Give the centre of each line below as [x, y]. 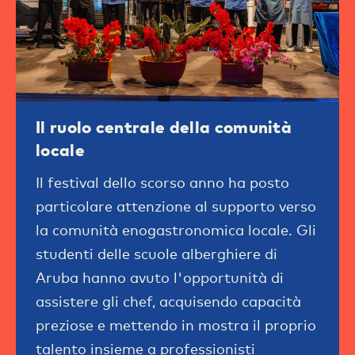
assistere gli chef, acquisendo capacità [168, 302]
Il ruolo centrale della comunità [164, 127]
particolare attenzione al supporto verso [176, 206]
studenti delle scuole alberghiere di [157, 254]
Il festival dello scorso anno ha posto [162, 183]
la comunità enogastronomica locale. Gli [176, 230]
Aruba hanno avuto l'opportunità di [160, 278]
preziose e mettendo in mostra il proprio [176, 325]
